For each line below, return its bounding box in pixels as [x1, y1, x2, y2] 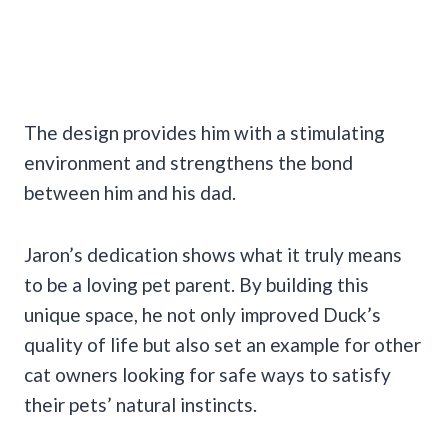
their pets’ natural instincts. [24, 392, 257, 416]
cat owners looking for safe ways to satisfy [24, 362, 391, 386]
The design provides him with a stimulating [24, 120, 385, 144]
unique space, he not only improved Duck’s [24, 302, 381, 326]
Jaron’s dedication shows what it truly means [24, 242, 402, 266]
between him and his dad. [24, 180, 236, 204]
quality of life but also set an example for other [24, 332, 421, 356]
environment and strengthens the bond [24, 150, 353, 174]
